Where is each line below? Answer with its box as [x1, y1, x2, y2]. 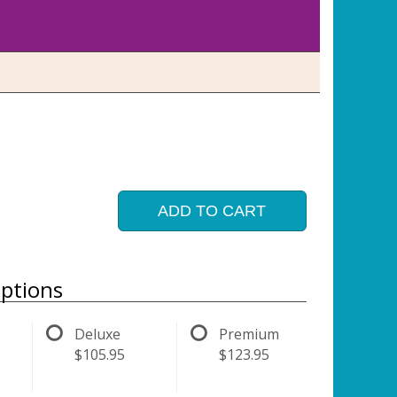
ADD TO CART [158, 202, 267, 220]
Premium [218, 324, 279, 344]
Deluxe [74, 324, 121, 344]
